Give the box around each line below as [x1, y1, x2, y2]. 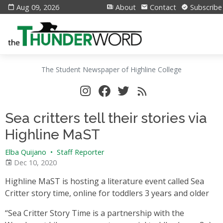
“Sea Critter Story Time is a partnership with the [5, 208, 184, 219]
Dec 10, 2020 [12, 158, 57, 167]
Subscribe [188, 2, 222, 12]
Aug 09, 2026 [16, 2, 59, 12]
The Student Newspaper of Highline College [41, 65, 182, 74]
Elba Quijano [5, 147, 46, 157]
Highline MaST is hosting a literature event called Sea [5, 176, 204, 187]
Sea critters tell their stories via [5, 110, 207, 126]
